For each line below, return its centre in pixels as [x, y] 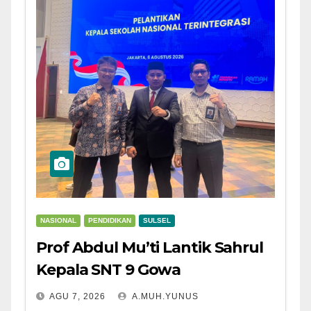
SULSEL [157, 221]
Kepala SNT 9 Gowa [109, 270]
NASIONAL [58, 221]
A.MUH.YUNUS [164, 297]
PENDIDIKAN [110, 221]
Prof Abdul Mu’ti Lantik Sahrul [150, 248]
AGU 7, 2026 [77, 297]
